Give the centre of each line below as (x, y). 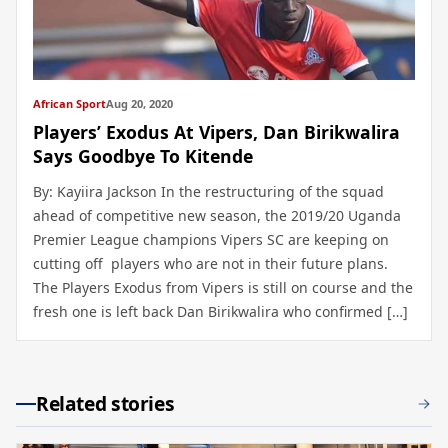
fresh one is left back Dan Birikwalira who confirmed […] (220, 312)
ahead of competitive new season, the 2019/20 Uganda (217, 216)
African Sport (69, 104)
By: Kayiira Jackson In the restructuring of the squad (208, 192)
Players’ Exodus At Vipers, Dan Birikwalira (216, 132)
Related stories (105, 404)
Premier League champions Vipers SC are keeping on (211, 240)
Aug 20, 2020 (139, 104)
